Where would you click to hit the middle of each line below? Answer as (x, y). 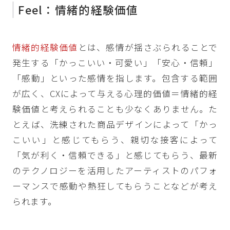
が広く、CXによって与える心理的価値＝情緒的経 (115, 93)
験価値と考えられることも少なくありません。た (115, 109)
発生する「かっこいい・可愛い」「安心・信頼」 (115, 62)
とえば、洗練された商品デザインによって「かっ (115, 124)
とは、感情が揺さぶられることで (148, 47)
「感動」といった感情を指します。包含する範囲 (115, 78)
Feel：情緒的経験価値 (78, 10)
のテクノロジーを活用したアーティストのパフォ (115, 170)
